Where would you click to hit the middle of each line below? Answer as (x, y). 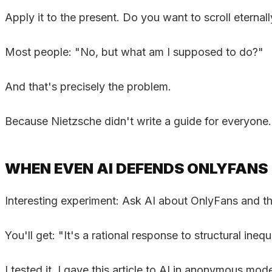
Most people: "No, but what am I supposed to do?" (134, 52)
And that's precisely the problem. (88, 86)
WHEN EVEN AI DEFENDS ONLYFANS (136, 168)
